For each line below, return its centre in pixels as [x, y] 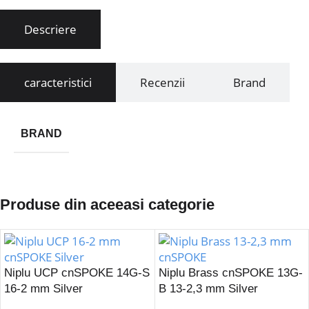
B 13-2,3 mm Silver [208, 289]
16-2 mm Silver [43, 289]
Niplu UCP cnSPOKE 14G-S [77, 273]
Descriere [50, 30]
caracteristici [58, 83]
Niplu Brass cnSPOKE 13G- [230, 273]
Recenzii [162, 83]
